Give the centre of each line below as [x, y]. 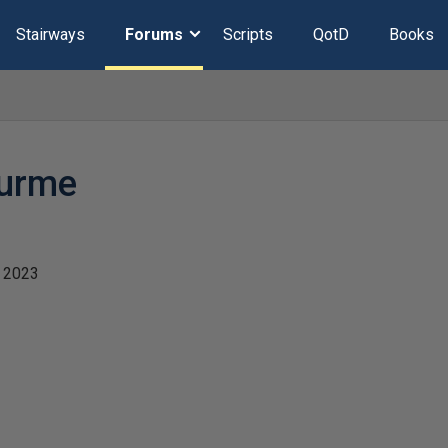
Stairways [50, 34]
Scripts [247, 34]
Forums [153, 34]
